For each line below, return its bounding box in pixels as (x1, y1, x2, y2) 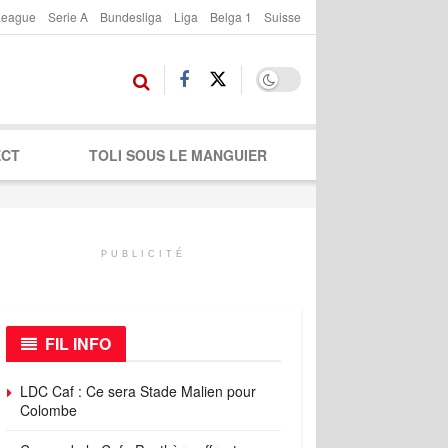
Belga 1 (210, 8, 252, 25)
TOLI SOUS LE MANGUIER (88, 145, 267, 165)
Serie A (48, 8, 88, 25)
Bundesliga (100, 8, 162, 25)
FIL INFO (45, 332, 111, 355)
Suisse (264, 8, 301, 25)
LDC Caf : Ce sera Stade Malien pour (20, 381, 256, 401)
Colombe (20, 400, 77, 420)
